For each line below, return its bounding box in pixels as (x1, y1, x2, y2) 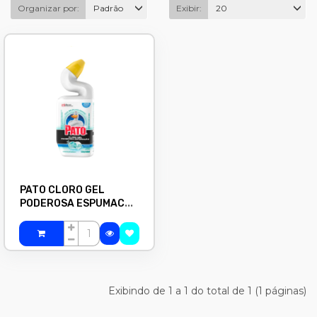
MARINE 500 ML (20, 211, 96, 223)
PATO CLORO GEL (20, 184, 105, 196)
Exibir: (176, 3, 202, 13)
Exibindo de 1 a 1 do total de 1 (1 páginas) (108, 284, 306, 297)
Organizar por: (18, 3, 79, 13)
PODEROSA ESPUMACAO (20, 197, 139, 209)
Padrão (93, 3, 123, 13)
